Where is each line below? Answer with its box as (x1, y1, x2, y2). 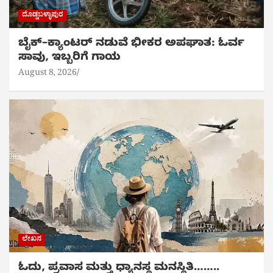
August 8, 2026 (18, 67, 77, 82)
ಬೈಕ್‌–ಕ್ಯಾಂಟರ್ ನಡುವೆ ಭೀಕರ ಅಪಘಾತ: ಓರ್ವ (18, 37, 244, 52)
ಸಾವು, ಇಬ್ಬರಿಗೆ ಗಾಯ (18, 51, 121, 66)
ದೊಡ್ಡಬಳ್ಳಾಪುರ (22, 10, 63, 23)
